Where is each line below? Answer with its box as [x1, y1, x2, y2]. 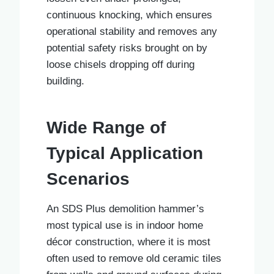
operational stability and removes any [46, 25, 217, 37]
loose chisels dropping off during [46, 58, 194, 70]
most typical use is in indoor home [46, 219, 203, 231]
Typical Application [46, 143, 203, 163]
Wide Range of [46, 117, 166, 137]
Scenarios [46, 169, 130, 188]
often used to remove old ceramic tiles [46, 252, 221, 264]
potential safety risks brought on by [46, 42, 207, 54]
